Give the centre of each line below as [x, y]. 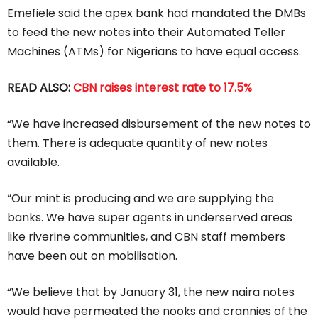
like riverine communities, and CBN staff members [146, 236]
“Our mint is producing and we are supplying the [141, 198]
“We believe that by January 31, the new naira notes [151, 292]
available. [33, 162]
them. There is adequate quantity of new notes [137, 143]
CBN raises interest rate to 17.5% [163, 87]
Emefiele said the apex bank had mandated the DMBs [157, 13]
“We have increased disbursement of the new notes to [159, 124]
